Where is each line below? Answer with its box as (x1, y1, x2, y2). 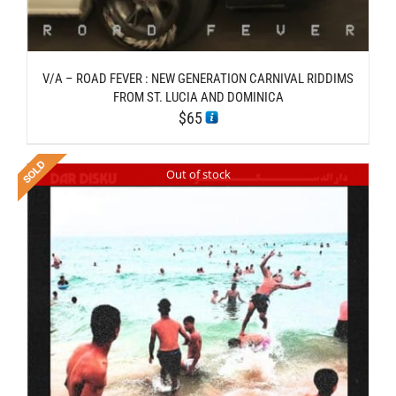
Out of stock (165, 165, 231, 182)
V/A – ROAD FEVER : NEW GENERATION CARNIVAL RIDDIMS (42, 71, 354, 87)
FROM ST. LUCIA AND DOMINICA (112, 89, 284, 105)
